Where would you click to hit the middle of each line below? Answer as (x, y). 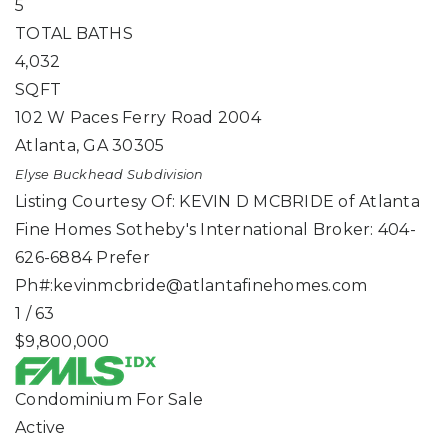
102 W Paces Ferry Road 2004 (138, 117)
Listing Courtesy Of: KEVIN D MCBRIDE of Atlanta (217, 201)
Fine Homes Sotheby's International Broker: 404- (215, 229)
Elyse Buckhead (69, 174)
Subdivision (163, 174)
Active (40, 427)
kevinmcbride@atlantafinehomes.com (210, 285)
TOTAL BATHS (74, 33)
